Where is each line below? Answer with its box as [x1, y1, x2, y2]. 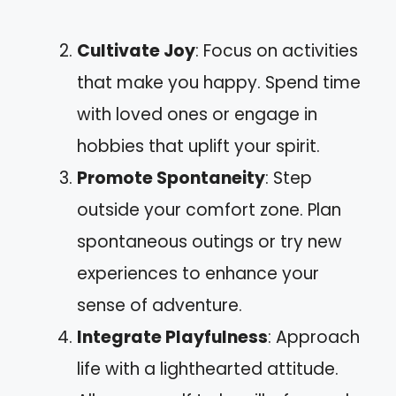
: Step [265, 165, 312, 190]
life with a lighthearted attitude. [77, 356, 339, 381]
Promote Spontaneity [77, 165, 265, 190]
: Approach [268, 324, 360, 349]
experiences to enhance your [77, 261, 319, 286]
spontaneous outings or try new [77, 229, 342, 254]
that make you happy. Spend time [77, 70, 361, 95]
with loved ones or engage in [77, 102, 317, 126]
